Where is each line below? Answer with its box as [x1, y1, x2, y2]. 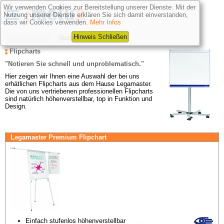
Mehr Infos [90, 18, 121, 26]
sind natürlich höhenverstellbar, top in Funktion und [5, 95, 152, 102]
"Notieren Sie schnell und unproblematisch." [5, 60, 144, 67]
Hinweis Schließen [73, 33, 127, 40]
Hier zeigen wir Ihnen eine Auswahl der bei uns [5, 72, 139, 80]
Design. [5, 102, 27, 110]
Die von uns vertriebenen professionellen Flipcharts [5, 87, 153, 95]
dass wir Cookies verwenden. [3, 18, 90, 26]
